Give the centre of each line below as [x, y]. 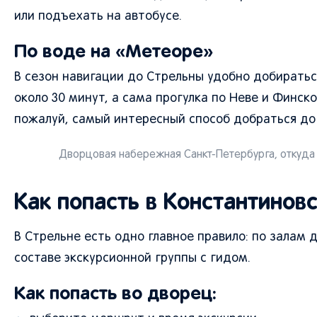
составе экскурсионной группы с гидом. [132, 259]
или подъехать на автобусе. [98, 17]
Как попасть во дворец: [115, 293]
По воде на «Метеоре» [114, 51]
